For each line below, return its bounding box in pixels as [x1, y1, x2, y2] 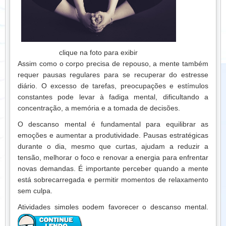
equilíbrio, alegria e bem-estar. [18, 13, 115, 22]
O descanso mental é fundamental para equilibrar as [18, 120, 208, 128]
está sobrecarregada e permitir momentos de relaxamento [18, 175, 208, 184]
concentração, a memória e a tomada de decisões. [18, 103, 180, 112]
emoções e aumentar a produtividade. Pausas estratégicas [18, 131, 208, 139]
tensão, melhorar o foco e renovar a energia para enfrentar [18, 153, 208, 161]
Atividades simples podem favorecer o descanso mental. [18, 202, 208, 211]
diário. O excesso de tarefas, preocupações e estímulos [18, 81, 208, 90]
